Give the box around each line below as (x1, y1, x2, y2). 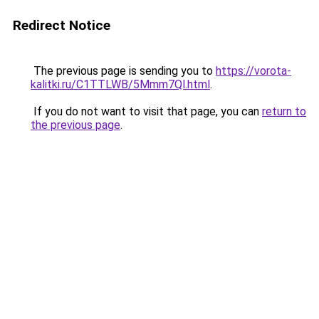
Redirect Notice (13, 17, 110, 33)
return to (262, 105, 306, 118)
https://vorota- (216, 64, 291, 78)
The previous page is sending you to (31, 64, 216, 78)
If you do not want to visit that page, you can (31, 105, 262, 118)
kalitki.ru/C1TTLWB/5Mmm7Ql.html (31, 78, 210, 91)
